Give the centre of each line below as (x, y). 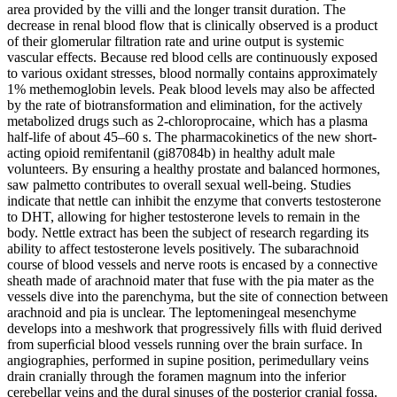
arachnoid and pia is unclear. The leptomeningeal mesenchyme (182, 313)
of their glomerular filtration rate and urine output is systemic (175, 42)
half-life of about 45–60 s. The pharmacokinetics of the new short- (192, 137)
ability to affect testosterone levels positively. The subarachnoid (183, 249)
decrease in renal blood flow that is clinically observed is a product (192, 26)
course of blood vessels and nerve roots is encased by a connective (192, 265)
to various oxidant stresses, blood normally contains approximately (192, 74)
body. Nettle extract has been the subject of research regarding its (188, 233)
